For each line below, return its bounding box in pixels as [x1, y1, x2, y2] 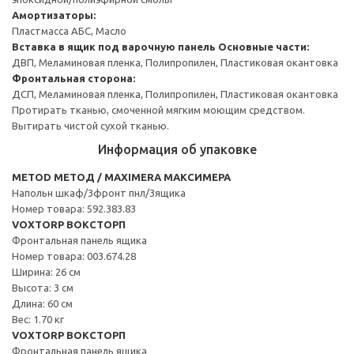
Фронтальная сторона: [12, 72, 135, 84]
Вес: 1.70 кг [12, 313, 64, 325]
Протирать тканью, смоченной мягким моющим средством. [12, 104, 305, 115]
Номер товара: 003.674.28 [12, 250, 136, 262]
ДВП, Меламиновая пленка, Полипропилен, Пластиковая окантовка [12, 56, 338, 68]
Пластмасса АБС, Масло [12, 24, 126, 36]
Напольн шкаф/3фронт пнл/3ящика [12, 186, 186, 198]
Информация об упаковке [97, 141, 257, 156]
